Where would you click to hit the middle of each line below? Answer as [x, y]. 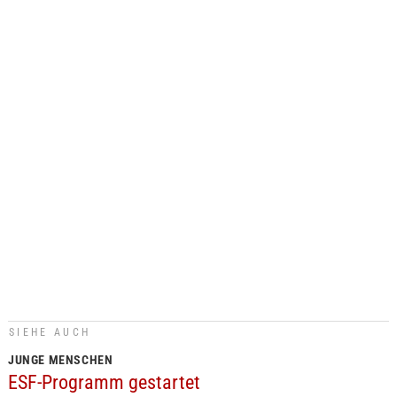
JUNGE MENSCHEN [60, 360]
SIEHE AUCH [50, 332]
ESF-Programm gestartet [104, 382]
